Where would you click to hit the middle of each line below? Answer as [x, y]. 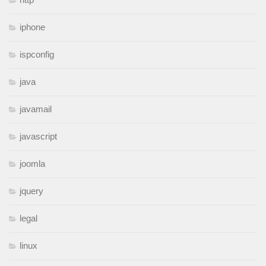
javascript [38, 137]
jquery [31, 191]
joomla [32, 164]
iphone [32, 27]
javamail [36, 109]
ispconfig [37, 55]
